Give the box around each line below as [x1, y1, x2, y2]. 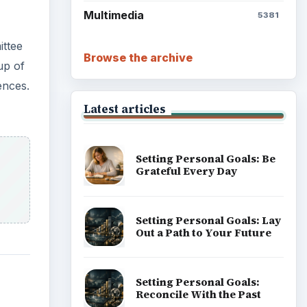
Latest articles [83, 101, 166, 116]
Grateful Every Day [135, 164, 237, 179]
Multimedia [83, 8, 144, 23]
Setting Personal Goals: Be [135, 151, 275, 167]
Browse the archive [83, 50, 193, 64]
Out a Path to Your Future [135, 225, 271, 241]
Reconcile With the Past [135, 286, 261, 302]
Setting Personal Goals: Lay [135, 213, 281, 228]
